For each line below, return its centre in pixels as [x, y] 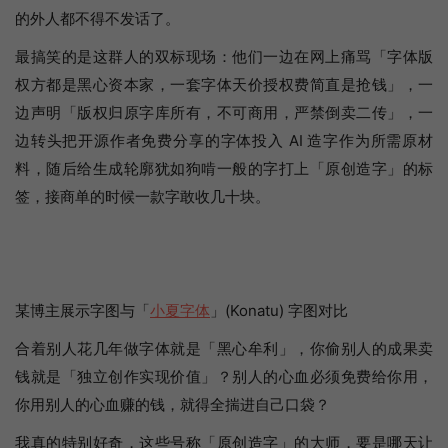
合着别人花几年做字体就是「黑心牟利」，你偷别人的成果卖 [224, 348]
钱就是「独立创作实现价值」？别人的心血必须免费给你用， [224, 376]
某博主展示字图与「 [82, 310]
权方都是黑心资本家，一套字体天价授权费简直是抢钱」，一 [224, 84]
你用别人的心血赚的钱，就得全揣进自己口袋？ [172, 404]
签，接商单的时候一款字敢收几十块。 [142, 196]
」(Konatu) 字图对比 [279, 310]
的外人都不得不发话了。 [97, 18]
